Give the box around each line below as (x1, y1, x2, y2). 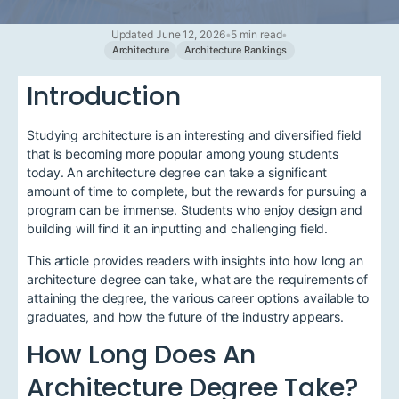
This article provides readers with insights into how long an (27, 252, 363, 268)
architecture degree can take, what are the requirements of (27, 271, 369, 287)
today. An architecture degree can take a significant (27, 165, 327, 181)
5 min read (231, 28, 282, 42)
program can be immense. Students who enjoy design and (27, 202, 362, 218)
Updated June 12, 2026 (110, 28, 225, 42)
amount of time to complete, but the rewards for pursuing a (27, 183, 368, 199)
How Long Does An (27, 336, 256, 372)
